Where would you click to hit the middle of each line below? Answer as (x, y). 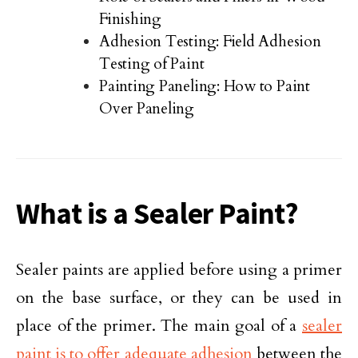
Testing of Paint (152, 64)
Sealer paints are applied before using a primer (179, 269)
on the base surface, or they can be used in (179, 297)
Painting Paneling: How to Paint (205, 86)
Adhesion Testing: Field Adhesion (210, 41)
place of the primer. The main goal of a (159, 325)
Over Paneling (147, 108)
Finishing (130, 19)
